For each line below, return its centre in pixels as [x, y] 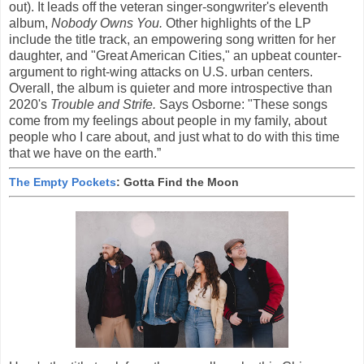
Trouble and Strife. [103, 104]
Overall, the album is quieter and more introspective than [171, 88]
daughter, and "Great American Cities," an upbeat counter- [175, 55]
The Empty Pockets [63, 182]
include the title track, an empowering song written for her [172, 39]
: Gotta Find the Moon [178, 182]
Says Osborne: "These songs [242, 104]
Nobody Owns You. [107, 23]
